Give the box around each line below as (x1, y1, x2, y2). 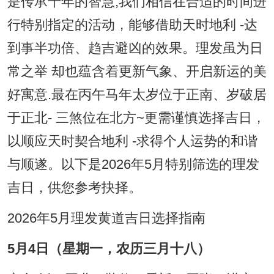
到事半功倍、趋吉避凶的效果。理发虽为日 (7, 41, 263, 56)
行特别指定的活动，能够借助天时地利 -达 (7, 18, 257, 33)
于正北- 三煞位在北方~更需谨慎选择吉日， (7, 111, 265, 126)
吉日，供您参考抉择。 (7, 180, 142, 196)
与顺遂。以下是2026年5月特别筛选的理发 (7, 157, 259, 172)
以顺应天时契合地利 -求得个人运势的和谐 (7, 134, 257, 149)
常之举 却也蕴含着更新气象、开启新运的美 (7, 64, 267, 80)
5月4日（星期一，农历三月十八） (7, 242, 210, 257)
